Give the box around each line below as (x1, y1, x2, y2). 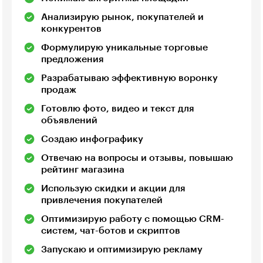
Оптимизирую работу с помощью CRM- (41, 214, 224, 224)
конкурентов (41, 24, 102, 34)
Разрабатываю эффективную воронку (41, 73, 218, 83)
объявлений (41, 116, 97, 126)
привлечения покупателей (41, 195, 163, 205)
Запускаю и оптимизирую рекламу (41, 245, 203, 255)
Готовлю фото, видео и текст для (41, 104, 194, 114)
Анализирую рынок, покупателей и (41, 12, 204, 22)
